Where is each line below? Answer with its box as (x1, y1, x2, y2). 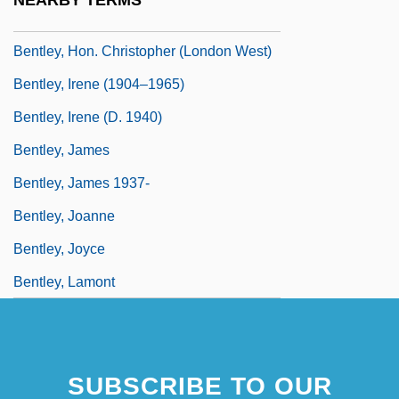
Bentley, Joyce (13, 240, 105, 256)
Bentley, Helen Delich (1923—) (13, 10, 209, 26)
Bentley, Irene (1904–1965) (13, 76, 184, 92)
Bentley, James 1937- (13, 175, 150, 191)
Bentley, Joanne (13, 208, 115, 224)
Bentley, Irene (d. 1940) (13, 109, 162, 125)
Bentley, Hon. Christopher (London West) (13, 43, 272, 59)
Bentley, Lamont (13, 273, 115, 289)
